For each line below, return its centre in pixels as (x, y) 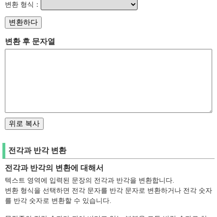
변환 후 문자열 (30, 41)
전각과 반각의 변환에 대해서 (54, 168)
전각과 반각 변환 (37, 150)
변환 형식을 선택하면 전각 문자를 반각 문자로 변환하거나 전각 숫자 (108, 190)
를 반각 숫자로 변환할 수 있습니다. (58, 201)
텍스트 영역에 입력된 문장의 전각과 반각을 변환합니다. (90, 180)
